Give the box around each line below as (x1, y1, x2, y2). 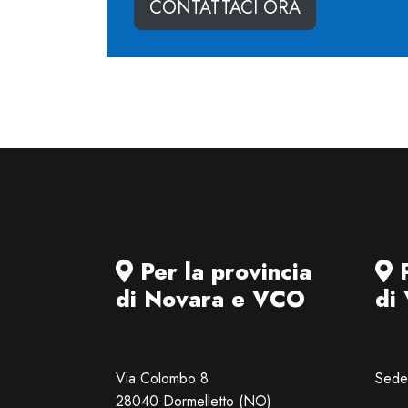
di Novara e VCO (116, 281, 305, 315)
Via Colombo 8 (116, 367, 209, 389)
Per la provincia (133, 254, 311, 288)
